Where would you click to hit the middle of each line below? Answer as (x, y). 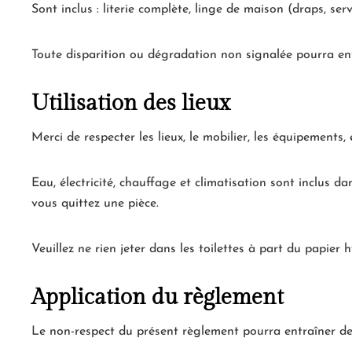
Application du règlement (158, 298)
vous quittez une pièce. (95, 204)
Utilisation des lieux (131, 104)
